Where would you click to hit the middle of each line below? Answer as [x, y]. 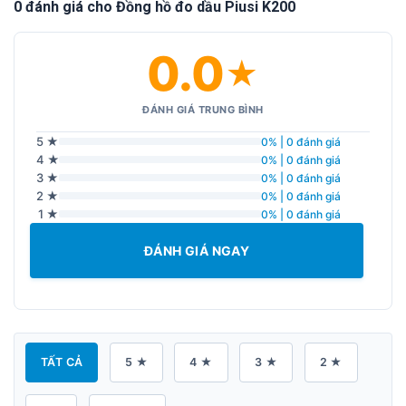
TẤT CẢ [62, 362]
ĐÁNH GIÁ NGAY [197, 251]
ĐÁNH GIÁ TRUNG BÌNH [203, 110]
